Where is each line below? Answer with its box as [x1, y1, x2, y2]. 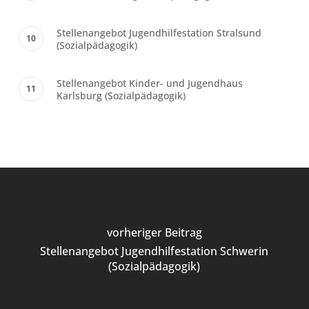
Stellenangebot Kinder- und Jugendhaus [56, 77, 243, 90]
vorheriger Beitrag [106, 225, 202, 240]
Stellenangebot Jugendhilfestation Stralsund [56, 26, 261, 40]
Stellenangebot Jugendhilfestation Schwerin [40, 243, 269, 259]
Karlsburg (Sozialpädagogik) [56, 89, 186, 103]
